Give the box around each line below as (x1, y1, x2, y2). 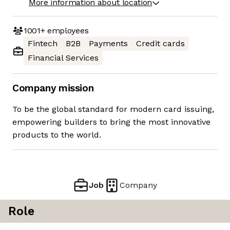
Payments (89, 39, 128, 49)
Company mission (12, 82, 94, 94)
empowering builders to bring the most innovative (12, 117, 210, 127)
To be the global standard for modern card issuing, (12, 104, 214, 114)
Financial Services (28, 53, 99, 63)
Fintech (28, 39, 57, 49)
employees (45, 25, 89, 35)
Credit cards (136, 39, 185, 49)
